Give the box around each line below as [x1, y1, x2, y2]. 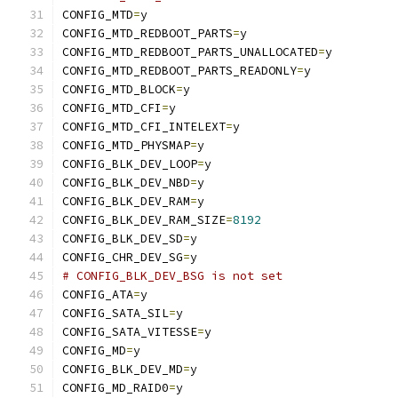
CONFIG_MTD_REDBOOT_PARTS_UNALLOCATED [62, 44, 318, 60]
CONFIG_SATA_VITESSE [62, 324, 197, 339]
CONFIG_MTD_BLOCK [62, 82, 176, 97]
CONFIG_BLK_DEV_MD [62, 362, 183, 377]
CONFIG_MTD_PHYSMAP [62, 138, 190, 153]
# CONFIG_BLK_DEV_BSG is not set [62, 268, 283, 283]
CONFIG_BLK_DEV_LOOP [62, 156, 197, 171]
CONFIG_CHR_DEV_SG [62, 250, 183, 265]
